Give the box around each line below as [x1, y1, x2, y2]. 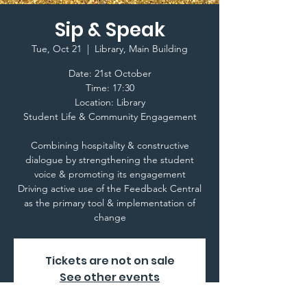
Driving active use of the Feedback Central [18, 182, 201, 195]
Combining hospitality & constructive [30, 139, 189, 151]
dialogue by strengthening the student [25, 153, 194, 166]
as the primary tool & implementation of [24, 197, 195, 209]
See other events [60, 269, 160, 285]
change [93, 211, 126, 223]
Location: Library [74, 96, 145, 108]
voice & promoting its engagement [34, 168, 186, 180]
